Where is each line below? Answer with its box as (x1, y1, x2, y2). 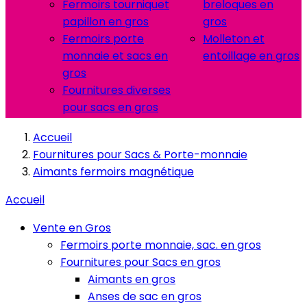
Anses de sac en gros (88, 288, 201, 304)
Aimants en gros (88, 271, 175, 287)
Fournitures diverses (62, 82, 171, 98)
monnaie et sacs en (62, 48, 168, 64)
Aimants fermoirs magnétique (33, 164, 194, 180)
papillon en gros (62, 14, 149, 29)
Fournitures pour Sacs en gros (60, 254, 221, 270)
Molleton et (203, 31, 265, 47)
